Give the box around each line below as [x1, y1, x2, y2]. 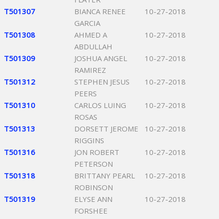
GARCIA [74, 18, 100, 28]
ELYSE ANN [74, 194, 112, 204]
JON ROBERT [74, 147, 119, 157]
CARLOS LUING [74, 100, 126, 110]
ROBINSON [74, 182, 113, 192]
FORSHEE [74, 206, 108, 216]
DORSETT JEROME [74, 124, 138, 133]
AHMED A [74, 30, 107, 40]
